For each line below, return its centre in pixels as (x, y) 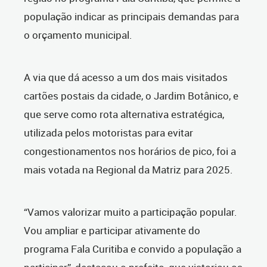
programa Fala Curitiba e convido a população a (133, 249)
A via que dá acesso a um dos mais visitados (126, 77)
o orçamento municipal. (78, 35)
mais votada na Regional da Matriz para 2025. (128, 170)
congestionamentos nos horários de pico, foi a (130, 151)
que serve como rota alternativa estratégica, (124, 114)
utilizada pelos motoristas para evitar (108, 133)
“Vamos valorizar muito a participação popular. (131, 212)
